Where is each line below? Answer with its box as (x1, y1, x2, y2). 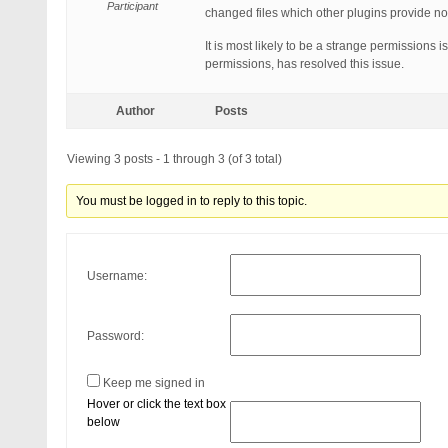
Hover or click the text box (87, 397, 226, 411)
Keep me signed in (103, 376, 205, 390)
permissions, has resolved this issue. (205, 57, 404, 71)
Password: (87, 328, 144, 343)
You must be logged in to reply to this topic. (76, 194, 308, 208)
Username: (87, 268, 147, 283)
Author (115, 104, 155, 118)
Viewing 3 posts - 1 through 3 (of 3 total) (67, 152, 282, 166)
